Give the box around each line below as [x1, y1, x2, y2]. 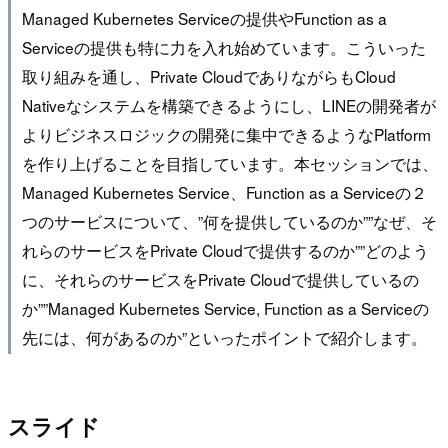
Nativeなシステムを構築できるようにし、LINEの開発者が [21, 93, 436, 116]
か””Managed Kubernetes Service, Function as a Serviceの [21, 296, 429, 319]
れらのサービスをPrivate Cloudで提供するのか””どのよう [21, 238, 429, 261]
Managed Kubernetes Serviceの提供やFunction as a [21, 6, 387, 29]
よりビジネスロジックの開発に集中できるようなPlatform [21, 122, 431, 145]
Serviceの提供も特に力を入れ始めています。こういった [21, 35, 426, 58]
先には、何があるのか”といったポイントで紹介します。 [21, 325, 427, 348]
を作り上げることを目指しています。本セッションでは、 [21, 151, 438, 174]
